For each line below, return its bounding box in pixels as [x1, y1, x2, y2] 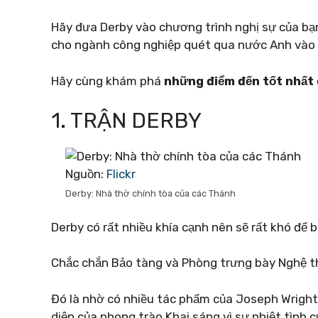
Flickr [106, 167, 136, 181]
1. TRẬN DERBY [51, 108, 202, 133]
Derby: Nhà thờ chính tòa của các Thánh [65, 188, 236, 199]
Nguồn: [65, 167, 106, 181]
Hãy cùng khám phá [51, 73, 164, 88]
